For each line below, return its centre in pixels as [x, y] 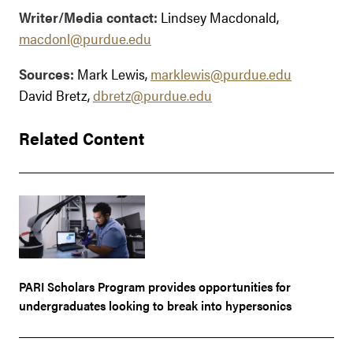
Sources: [46, 73]
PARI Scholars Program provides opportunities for [155, 286]
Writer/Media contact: [88, 17]
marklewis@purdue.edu [221, 73]
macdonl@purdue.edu [85, 38]
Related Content [82, 137]
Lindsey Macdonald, [218, 17]
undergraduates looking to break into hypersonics [155, 305]
